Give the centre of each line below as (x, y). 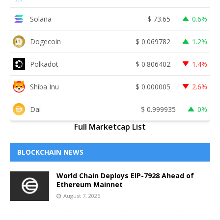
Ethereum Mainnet (90, 185)
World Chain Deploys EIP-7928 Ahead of (125, 176)
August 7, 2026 (82, 196)
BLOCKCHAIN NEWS (50, 152)
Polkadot (44, 64)
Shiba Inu (44, 86)
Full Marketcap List (110, 127)
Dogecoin (45, 41)
